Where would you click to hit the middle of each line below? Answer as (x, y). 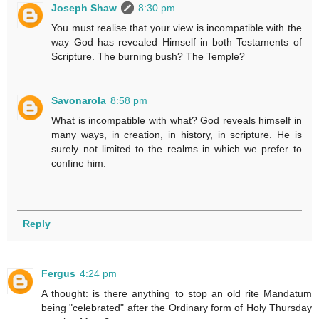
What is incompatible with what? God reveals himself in (177, 120)
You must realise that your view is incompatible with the (177, 27)
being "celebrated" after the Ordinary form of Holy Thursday (177, 307)
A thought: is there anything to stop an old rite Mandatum (177, 293)
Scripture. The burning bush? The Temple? (148, 56)
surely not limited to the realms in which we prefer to (177, 148)
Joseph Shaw (84, 7)
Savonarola (79, 100)
